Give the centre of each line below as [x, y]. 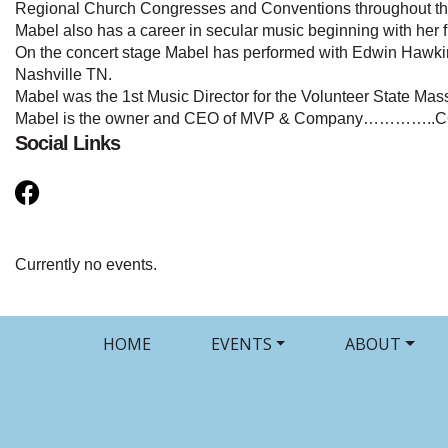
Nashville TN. [63, 74]
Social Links [67, 143]
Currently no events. [86, 264]
